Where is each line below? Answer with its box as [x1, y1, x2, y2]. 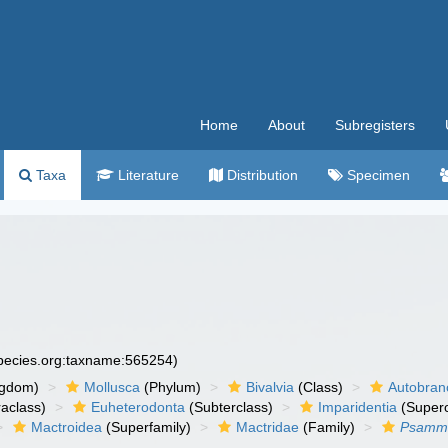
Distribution [223, 167, 298, 183]
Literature [114, 167, 179, 183]
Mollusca [84, 379, 141, 395]
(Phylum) [140, 379, 202, 395]
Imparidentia [318, 399, 398, 415]
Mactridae [236, 419, 300, 435]
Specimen [343, 167, 410, 183]
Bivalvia [246, 379, 295, 395]
